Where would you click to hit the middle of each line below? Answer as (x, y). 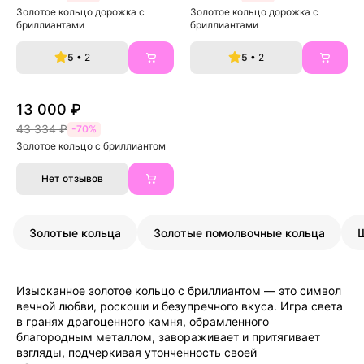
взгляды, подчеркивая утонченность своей (136, 352)
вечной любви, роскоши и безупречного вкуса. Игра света (180, 306)
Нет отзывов (72, 178)
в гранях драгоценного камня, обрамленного (143, 321)
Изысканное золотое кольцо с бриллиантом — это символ (179, 290)
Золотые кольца (75, 232)
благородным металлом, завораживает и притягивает (168, 337)
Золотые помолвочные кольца (239, 232)
